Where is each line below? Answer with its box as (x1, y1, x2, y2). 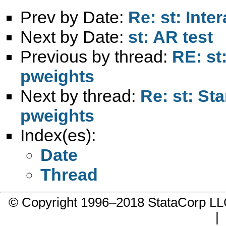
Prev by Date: (20, 7, 128, 27)
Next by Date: (20, 27, 128, 46)
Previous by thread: (20, 46, 172, 66)
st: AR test (128, 27, 213, 46)
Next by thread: (20, 86, 140, 105)
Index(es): (20, 125, 96, 145)
